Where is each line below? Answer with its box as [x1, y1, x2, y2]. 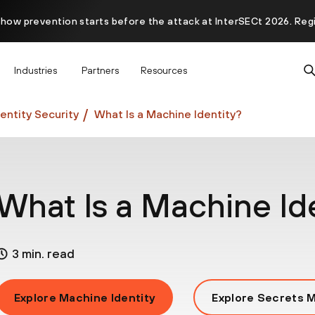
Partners [82, 64, 119, 76]
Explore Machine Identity [13, 291, 155, 304]
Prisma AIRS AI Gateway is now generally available [37, 58, 278, 69]
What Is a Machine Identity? [94, 107, 242, 120]
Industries [14, 64, 57, 76]
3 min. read [11, 246, 75, 262]
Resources [141, 64, 187, 76]
